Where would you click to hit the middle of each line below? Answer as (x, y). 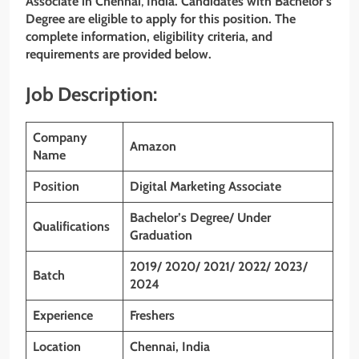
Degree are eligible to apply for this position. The (161, 18)
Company (60, 137)
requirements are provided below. (119, 54)
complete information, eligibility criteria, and (149, 36)
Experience (63, 315)
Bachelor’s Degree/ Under (200, 217)
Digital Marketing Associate (206, 186)
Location (57, 346)
